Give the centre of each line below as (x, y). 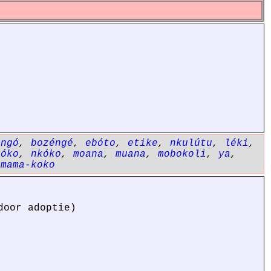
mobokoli (182, 154)
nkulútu (191, 143)
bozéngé (52, 143)
